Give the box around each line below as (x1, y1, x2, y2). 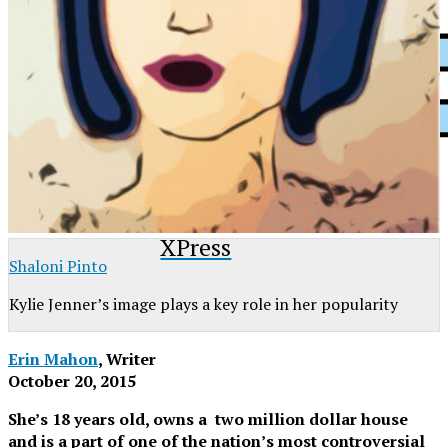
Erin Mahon (8, 347, 98, 370)
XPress (160, 231, 232, 263)
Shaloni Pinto (9, 254, 107, 277)
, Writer (98, 347, 156, 370)
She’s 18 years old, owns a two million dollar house (8, 407, 408, 430)
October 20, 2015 (8, 369, 136, 392)
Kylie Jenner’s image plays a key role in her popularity (9, 292, 398, 315)
